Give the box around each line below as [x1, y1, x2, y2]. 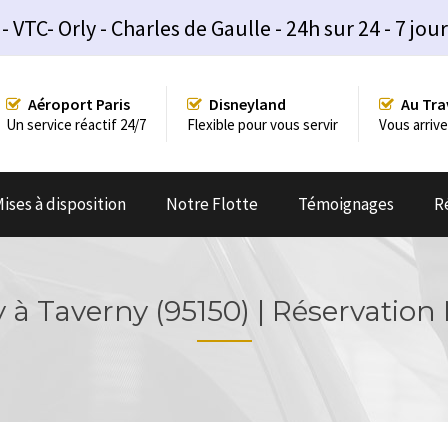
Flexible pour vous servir [187, 114, 338, 134]
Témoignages [298, 192, 394, 215]
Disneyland [209, 93, 286, 114]
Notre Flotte [166, 192, 258, 215]
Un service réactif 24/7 [6, 114, 146, 134]
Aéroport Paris [28, 93, 130, 114]
